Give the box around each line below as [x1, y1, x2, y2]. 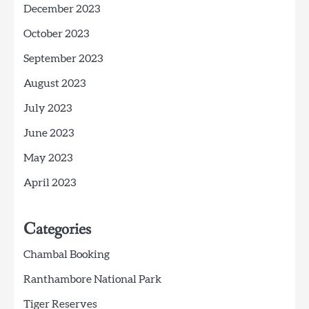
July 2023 [23, 102, 72, 114]
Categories [23, 218, 91, 240]
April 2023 [23, 177, 76, 188]
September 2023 [23, 52, 103, 64]
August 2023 [23, 77, 86, 89]
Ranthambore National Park [23, 273, 161, 285]
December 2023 [23, 3, 100, 14]
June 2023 [23, 127, 74, 139]
